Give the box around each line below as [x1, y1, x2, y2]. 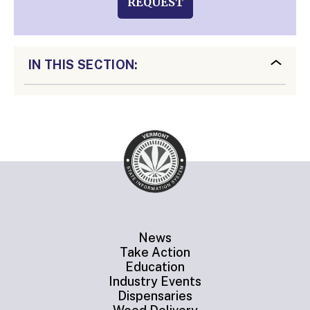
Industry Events [109, 274, 201, 289]
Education [125, 259, 185, 275]
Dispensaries [118, 289, 192, 304]
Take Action [120, 245, 190, 260]
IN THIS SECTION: [28, 57, 138, 73]
